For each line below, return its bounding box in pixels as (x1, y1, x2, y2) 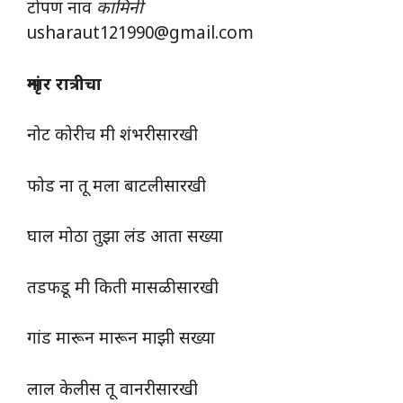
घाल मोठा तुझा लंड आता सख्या (27, 227, 228, 250)
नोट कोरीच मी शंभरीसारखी (27, 125, 202, 148)
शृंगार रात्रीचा (27, 74, 102, 97)
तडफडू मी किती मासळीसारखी (27, 277, 223, 300)
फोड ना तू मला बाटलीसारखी (27, 175, 210, 199)
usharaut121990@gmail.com (27, 23, 254, 47)
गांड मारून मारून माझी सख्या (27, 328, 215, 352)
